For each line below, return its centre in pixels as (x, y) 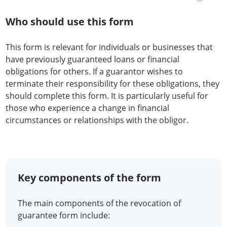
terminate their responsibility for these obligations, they (112, 84)
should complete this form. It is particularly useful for (107, 96)
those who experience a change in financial (87, 108)
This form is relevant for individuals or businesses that (109, 47)
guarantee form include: (64, 215)
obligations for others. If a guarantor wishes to (94, 71)
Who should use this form (70, 22)
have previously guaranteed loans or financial (92, 59)
